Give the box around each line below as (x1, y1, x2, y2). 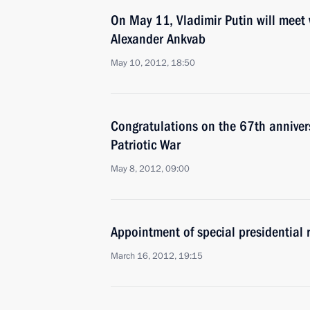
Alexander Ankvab (111, 30, 206, 47)
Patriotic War (111, 136, 181, 153)
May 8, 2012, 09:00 (111, 163, 190, 175)
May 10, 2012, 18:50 (111, 57, 195, 69)
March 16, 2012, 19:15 (111, 250, 203, 262)
